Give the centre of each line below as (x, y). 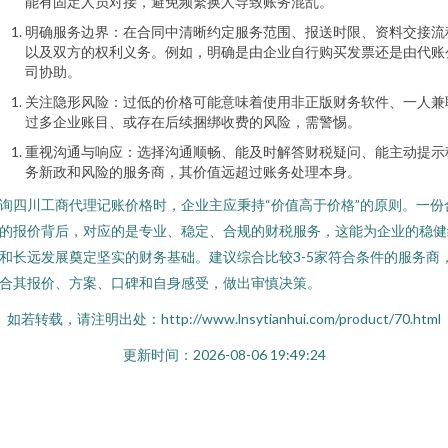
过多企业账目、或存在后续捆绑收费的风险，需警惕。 (193, 121)
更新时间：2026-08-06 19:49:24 (224, 354)
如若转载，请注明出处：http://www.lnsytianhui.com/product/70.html (224, 318)
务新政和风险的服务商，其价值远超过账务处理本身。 (193, 171)
